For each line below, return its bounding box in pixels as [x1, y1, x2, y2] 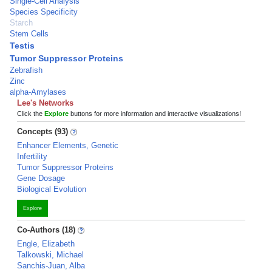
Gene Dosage [17, 174, 65, 183]
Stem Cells [10, 29, 49, 38]
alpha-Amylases [10, 87, 66, 97]
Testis [10, 41, 35, 50]
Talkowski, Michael [17, 250, 84, 259]
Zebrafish [10, 66, 42, 75]
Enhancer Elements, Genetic [17, 141, 118, 150]
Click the [17, 110, 44, 117]
